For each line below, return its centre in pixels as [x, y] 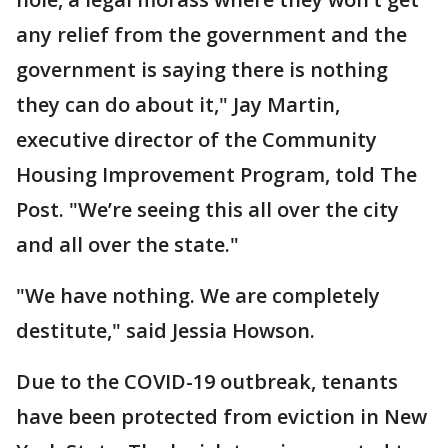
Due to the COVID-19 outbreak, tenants [207, 382]
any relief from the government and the [211, 35]
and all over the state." [127, 245]
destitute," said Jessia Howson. [165, 331]
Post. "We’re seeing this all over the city [207, 210]
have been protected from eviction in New [221, 417]
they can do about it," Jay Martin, [178, 105]
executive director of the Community [196, 140]
